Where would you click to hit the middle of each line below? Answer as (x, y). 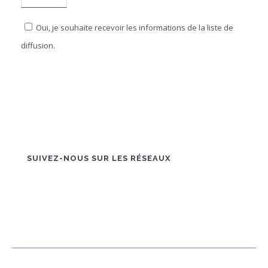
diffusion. (38, 45)
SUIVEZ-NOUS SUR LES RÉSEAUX (99, 158)
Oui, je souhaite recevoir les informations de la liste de (134, 28)
